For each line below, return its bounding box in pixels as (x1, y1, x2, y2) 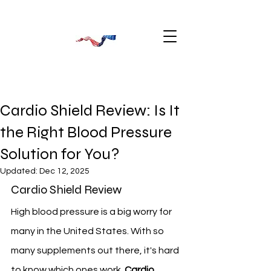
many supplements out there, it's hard (11, 246, 181, 255)
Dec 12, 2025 (39, 167, 90, 175)
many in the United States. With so (11, 226, 166, 236)
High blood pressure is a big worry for (11, 207, 174, 217)
